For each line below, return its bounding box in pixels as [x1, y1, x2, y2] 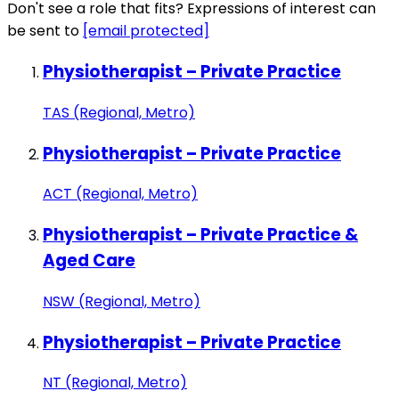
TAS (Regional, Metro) [43, 102, 195, 123]
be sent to [7, 20, 83, 42]
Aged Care [43, 248, 135, 273]
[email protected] [83, 20, 209, 42]
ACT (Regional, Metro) [43, 183, 198, 205]
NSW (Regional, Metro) [43, 290, 200, 312]
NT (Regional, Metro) [43, 372, 187, 394]
